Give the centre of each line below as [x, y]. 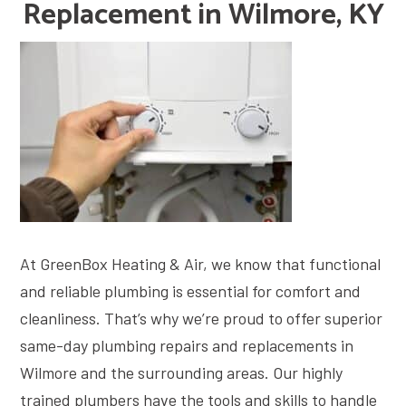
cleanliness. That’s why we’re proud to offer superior [201, 318]
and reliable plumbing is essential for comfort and [190, 290]
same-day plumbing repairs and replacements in [187, 345]
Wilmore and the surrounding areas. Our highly [181, 372]
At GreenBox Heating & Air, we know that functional [200, 263]
